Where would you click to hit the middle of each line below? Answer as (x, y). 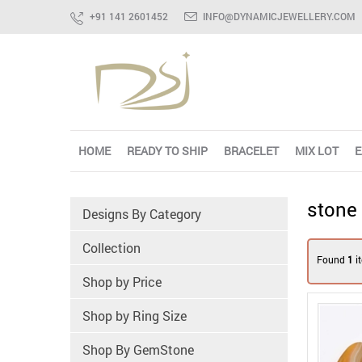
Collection (112, 248)
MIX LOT (317, 151)
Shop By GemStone (138, 349)
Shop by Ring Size (135, 316)
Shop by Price (122, 282)
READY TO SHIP (167, 151)
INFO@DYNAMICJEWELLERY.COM (279, 16)
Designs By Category (142, 214)
